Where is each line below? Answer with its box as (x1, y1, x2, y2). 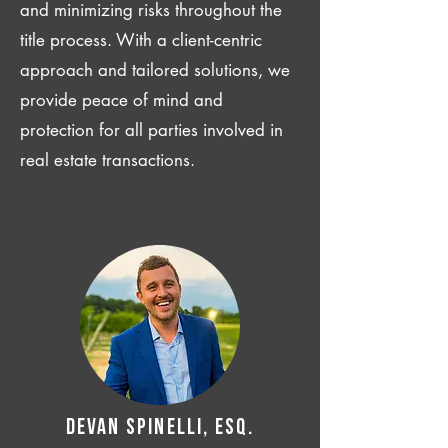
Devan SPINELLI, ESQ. (65, 417, 255, 440)
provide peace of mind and (20, 89, 223, 111)
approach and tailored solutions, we (20, 59, 290, 81)
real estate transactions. (20, 149, 195, 171)
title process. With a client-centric (20, 29, 262, 51)
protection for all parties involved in (20, 119, 283, 141)
